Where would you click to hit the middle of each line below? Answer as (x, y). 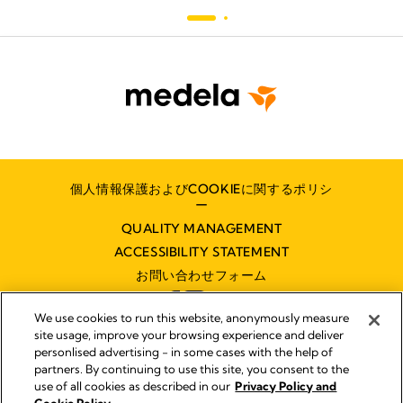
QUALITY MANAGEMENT (201, 228)
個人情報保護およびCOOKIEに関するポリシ (201, 188)
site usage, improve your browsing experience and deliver (189, 335)
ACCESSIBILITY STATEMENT (201, 251)
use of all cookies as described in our (133, 386)
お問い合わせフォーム (201, 275)
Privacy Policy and (286, 386)
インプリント (201, 378)
